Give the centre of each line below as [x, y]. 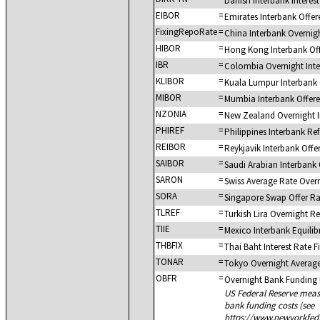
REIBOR [171, 147]
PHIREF [170, 130]
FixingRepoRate [186, 32]
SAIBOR [170, 163]
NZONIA [171, 114]
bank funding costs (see [269, 305]
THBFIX [169, 245]
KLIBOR [170, 81]
